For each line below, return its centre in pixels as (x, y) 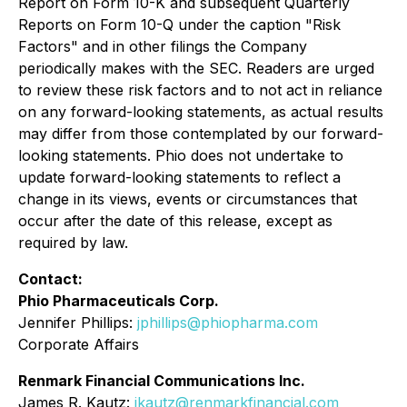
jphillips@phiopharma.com (228, 323)
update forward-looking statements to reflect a (179, 177)
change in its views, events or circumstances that (188, 199)
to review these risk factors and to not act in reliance (200, 90)
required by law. (73, 243)
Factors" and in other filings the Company (163, 46)
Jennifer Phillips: (78, 323)
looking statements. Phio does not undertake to (181, 155)
